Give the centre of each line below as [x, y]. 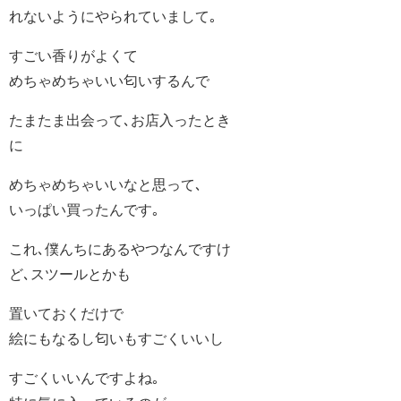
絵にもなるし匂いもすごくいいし [116, 338]
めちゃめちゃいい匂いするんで [109, 80]
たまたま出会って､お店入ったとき [120, 119]
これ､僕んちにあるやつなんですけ [120, 248]
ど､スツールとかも [70, 273]
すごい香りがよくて [73, 55]
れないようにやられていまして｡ [113, 16]
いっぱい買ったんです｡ [84, 209]
